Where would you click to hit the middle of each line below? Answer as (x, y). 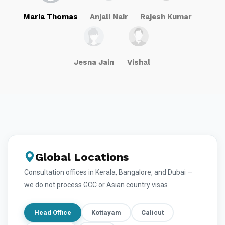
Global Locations (82, 157)
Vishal (139, 63)
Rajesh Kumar (166, 17)
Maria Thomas (50, 17)
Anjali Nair (109, 17)
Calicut (152, 213)
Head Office (53, 213)
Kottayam (106, 213)
